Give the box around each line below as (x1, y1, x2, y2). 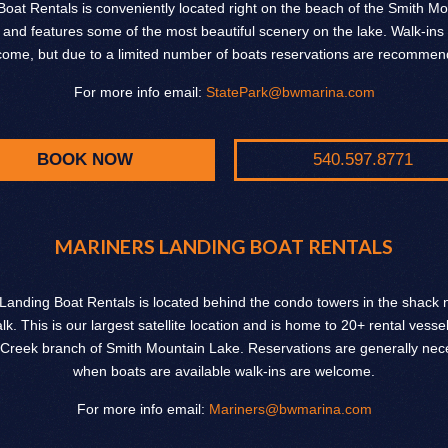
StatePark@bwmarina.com (205, 83, 375, 100)
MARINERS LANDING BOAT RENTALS (55, 235, 393, 259)
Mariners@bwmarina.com (208, 401, 372, 418)
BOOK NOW (36, 150, 133, 170)
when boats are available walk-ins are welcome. (73, 363, 375, 380)
